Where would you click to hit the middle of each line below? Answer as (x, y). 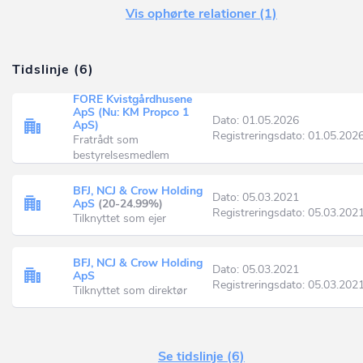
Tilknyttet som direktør (130, 290)
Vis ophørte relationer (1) (201, 14)
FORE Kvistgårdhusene (132, 99)
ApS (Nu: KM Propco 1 (131, 112)
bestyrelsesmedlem (121, 155)
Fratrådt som (106, 140)
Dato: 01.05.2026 (256, 120)
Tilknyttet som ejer (120, 218)
